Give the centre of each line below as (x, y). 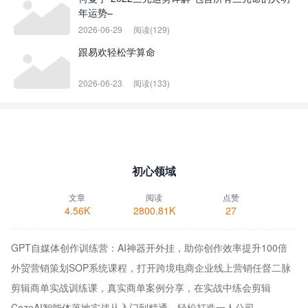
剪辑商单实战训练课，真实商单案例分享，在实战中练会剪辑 (141, 288)
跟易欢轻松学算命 (117, 52)
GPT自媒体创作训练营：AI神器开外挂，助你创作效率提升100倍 (149, 248)
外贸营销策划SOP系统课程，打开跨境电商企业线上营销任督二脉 (151, 268)
